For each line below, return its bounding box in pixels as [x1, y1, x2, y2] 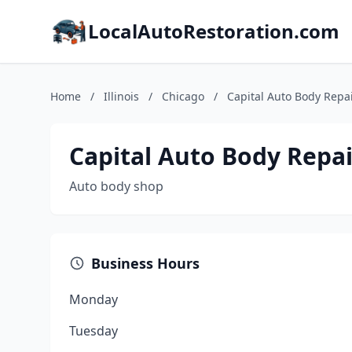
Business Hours [91, 254, 200, 273]
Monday [69, 291, 118, 308]
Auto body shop [69, 178, 163, 195]
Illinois [104, 89, 139, 104]
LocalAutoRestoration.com [88, 18, 339, 44]
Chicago [162, 89, 204, 104]
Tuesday [69, 322, 118, 339]
